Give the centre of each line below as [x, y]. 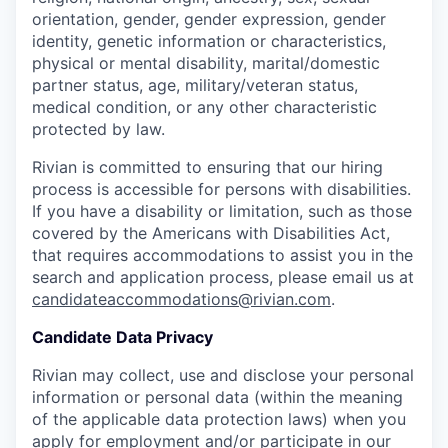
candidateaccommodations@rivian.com [181, 298]
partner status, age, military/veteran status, [195, 84]
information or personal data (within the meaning [217, 396]
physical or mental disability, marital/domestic [206, 62]
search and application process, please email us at [223, 276]
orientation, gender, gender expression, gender [209, 18]
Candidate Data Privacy [122, 336]
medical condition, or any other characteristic [204, 106]
